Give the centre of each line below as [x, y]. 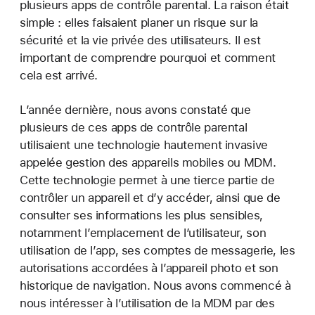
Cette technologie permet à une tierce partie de [147, 180]
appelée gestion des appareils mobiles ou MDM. [148, 163]
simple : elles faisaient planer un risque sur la [139, 23]
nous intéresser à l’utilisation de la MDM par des [147, 303]
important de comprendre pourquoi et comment [148, 58]
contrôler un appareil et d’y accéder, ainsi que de [150, 198]
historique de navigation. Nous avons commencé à [155, 286]
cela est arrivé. [59, 76]
